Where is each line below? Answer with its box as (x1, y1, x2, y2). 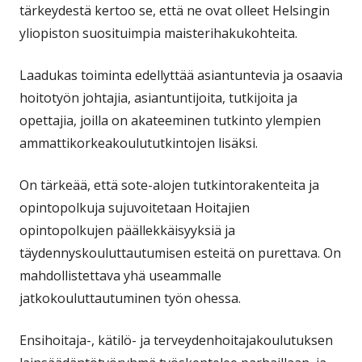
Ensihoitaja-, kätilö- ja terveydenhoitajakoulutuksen (19, 330, 333, 349)
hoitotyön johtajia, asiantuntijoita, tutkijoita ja (19, 88, 297, 107)
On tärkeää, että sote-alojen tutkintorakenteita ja (19, 175, 319, 194)
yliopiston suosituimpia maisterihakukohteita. (19, 23, 297, 42)
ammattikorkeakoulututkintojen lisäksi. (19, 133, 258, 152)
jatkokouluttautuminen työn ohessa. (19, 288, 241, 307)
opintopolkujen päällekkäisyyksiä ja (19, 221, 235, 239)
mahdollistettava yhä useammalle (19, 266, 221, 284)
